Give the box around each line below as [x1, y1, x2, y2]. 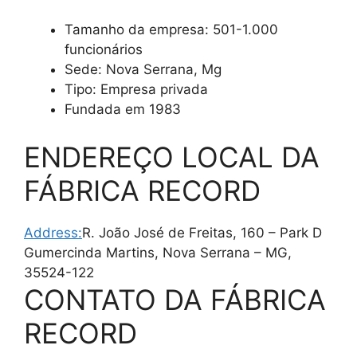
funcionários [65, 41, 143, 58]
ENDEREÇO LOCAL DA [24, 139, 320, 174]
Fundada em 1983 [65, 101, 181, 118]
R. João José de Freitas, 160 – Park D [82, 224, 322, 241]
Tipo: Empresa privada [65, 81, 208, 98]
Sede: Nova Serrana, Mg [65, 61, 222, 78]
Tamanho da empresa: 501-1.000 [65, 22, 278, 38]
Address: [24, 224, 82, 241]
